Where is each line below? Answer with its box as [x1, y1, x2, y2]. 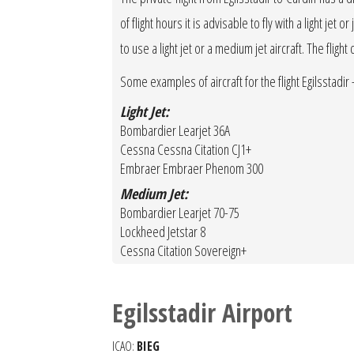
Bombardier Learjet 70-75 [120, 203, 239, 222]
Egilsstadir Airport [112, 296, 292, 330]
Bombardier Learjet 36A [120, 121, 230, 140]
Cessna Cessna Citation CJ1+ [120, 140, 251, 159]
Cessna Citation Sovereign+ [120, 241, 247, 260]
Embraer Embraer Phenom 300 [120, 159, 263, 178]
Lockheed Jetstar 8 [120, 222, 205, 241]
